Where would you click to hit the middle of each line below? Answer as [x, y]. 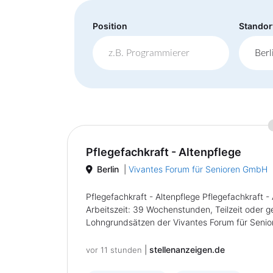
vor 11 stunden [114, 250]
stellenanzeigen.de [187, 250]
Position [110, 26]
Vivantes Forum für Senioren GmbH [198, 169]
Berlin [108, 169]
